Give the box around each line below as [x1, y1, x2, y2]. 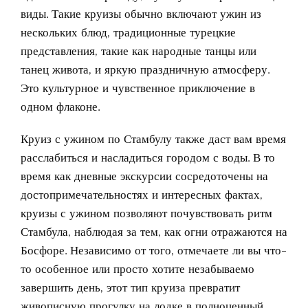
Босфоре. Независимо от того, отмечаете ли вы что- [21, 242, 287, 258]
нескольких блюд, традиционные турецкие [21, 24, 236, 40]
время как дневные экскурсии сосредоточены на [21, 168, 268, 184]
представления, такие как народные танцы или [21, 43, 256, 58]
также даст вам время [172, 131, 286, 146]
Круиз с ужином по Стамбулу [21, 131, 172, 146]
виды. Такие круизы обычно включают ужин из [21, 5, 261, 21]
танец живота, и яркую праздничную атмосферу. [21, 61, 269, 77]
